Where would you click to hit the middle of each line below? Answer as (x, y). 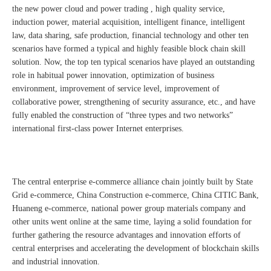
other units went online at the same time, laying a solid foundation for (132, 222)
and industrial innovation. (56, 262)
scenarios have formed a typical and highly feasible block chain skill (129, 49)
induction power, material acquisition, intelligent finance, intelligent (129, 22)
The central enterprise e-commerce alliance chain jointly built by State (132, 182)
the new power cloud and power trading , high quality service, (119, 9)
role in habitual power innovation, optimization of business (113, 76)
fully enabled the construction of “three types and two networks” (122, 116)
